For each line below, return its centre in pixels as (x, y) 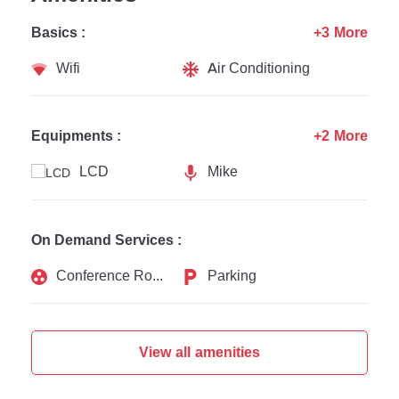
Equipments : (76, 136)
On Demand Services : (106, 240)
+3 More (341, 33)
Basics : (58, 33)
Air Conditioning (259, 68)
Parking (232, 275)
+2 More (341, 136)
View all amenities (199, 352)
